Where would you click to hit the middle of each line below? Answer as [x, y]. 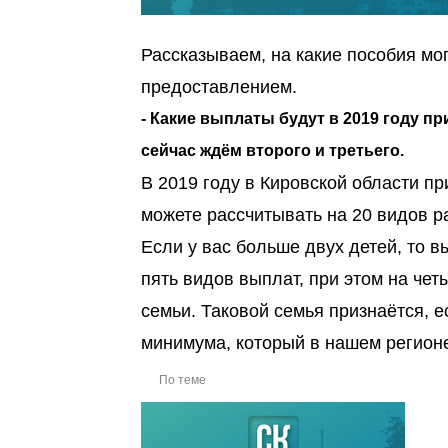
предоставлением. [219, 87]
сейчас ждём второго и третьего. [272, 150]
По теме [182, 380]
